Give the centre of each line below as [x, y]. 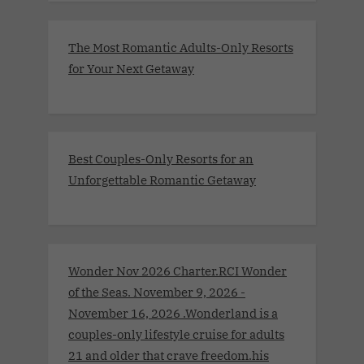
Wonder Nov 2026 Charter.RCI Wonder [178, 270]
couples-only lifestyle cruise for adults [176, 334]
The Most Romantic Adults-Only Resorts [181, 47]
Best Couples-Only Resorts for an [161, 159]
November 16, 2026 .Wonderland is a [173, 312]
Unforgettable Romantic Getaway [162, 180]
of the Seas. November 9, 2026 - [157, 291]
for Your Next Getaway [131, 68]
